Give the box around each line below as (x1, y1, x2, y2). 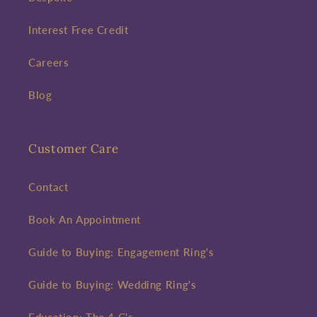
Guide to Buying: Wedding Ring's (28, 278, 197, 292)
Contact (28, 180, 69, 194)
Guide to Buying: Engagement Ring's (28, 246, 214, 259)
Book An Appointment (28, 213, 141, 226)
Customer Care (28, 140, 119, 156)
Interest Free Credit (28, 23, 129, 37)
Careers (28, 56, 69, 69)
